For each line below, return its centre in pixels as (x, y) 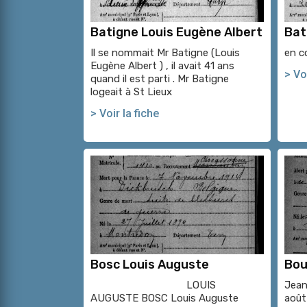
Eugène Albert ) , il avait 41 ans (162, 66)
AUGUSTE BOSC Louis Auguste (164, 298)
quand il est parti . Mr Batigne (161, 79)
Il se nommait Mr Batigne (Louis (165, 53)
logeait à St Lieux (131, 92)
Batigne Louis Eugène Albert (176, 33)
